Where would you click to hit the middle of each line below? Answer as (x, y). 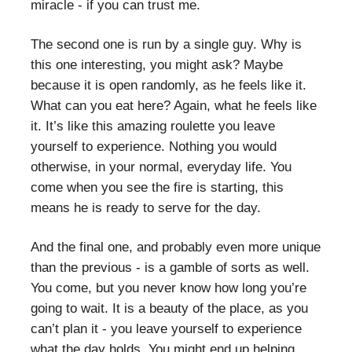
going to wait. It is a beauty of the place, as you (169, 308)
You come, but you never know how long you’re (169, 288)
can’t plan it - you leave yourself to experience (166, 328)
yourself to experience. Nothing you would (154, 146)
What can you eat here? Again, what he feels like (174, 105)
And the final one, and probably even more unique (176, 247)
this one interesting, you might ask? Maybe (157, 64)
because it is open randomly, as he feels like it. (169, 85)
